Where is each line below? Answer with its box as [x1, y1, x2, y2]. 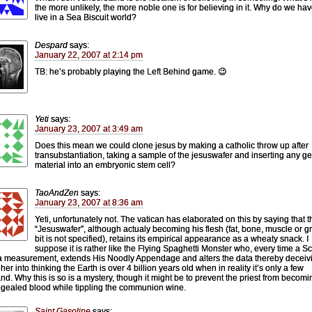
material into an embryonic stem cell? [35, 159, 175, 170]
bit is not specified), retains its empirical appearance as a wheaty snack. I [35, 233, 309, 244]
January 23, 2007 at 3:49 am [35, 123, 143, 134]
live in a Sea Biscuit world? [35, 12, 136, 22]
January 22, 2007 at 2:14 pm [35, 49, 143, 60]
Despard [35, 40, 68, 50]
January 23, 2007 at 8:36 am [35, 197, 143, 208]
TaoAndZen [35, 187, 79, 198]
